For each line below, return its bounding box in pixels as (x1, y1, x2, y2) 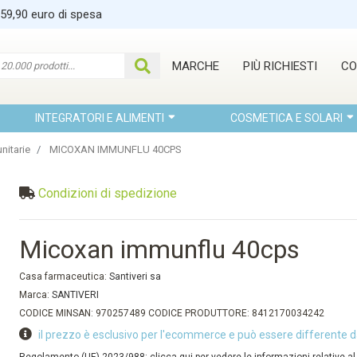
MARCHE (172, 59, 220, 73)
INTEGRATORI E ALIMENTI (35, 112, 165, 124)
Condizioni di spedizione (38, 186, 178, 201)
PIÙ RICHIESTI (243, 59, 318, 73)
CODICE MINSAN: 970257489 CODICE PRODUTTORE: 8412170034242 (19, 308, 325, 319)
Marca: (19, 289, 53, 300)
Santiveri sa (109, 271, 162, 282)
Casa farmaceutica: (19, 271, 110, 282)
